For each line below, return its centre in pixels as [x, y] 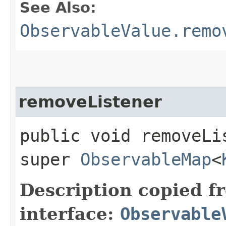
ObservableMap [146, 159]
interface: [70, 214]
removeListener [90, 102]
